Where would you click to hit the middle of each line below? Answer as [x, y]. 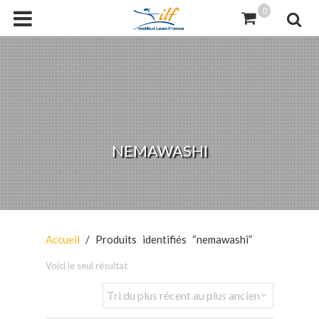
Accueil [63, 239]
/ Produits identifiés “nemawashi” [166, 239]
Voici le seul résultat [87, 265]
